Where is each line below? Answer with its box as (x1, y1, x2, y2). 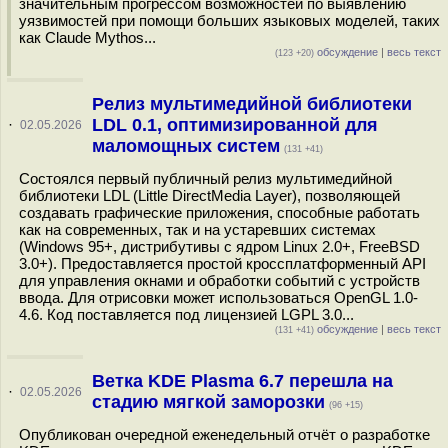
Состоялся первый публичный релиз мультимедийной (19, 170, 392, 187)
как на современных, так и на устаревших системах (19, 221, 376, 238)
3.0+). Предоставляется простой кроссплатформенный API (19, 255, 426, 272)
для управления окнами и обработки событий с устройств (19, 272, 420, 289)
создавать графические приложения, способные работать (19, 204, 420, 221)
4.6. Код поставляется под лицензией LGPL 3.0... (19, 306, 354, 323)
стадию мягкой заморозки (91, 392, 325, 412)
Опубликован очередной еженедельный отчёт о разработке (19, 426, 430, 443)
